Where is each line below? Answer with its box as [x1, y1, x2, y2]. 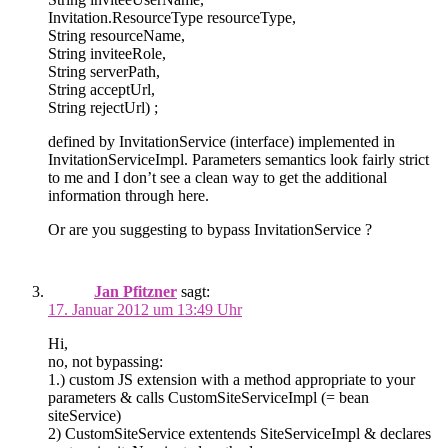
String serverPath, [48, 63, 160, 81]
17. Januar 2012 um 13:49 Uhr [48, 301, 242, 319]
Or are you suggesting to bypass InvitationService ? [48, 221, 372, 239]
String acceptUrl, [48, 81, 155, 99]
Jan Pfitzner [94, 283, 177, 301]
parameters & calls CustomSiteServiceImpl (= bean [48, 389, 369, 407]
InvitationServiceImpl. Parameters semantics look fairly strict [48, 151, 429, 169]
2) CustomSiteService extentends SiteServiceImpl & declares [48, 425, 431, 443]
